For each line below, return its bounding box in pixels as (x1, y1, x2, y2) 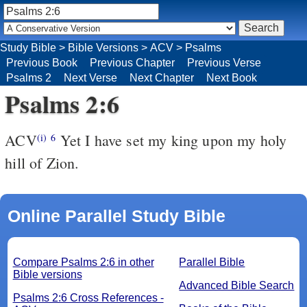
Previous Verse (187, 56, 261, 69)
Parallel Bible (179, 256, 245, 268)
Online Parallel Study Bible (7, 206, 225, 225)
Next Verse (64, 71, 117, 84)
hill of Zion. (5, 152, 79, 173)
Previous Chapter (90, 56, 175, 69)
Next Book (206, 71, 257, 84)
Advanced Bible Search (179, 279, 295, 291)
